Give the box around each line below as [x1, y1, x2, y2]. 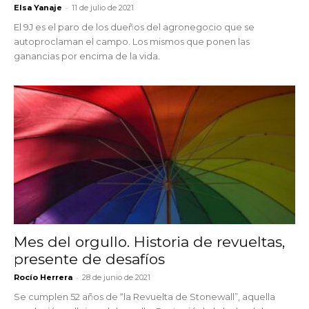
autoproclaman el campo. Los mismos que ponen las [14, 35, 250, 47]
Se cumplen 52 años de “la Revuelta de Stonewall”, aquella [14, 291, 275, 303]
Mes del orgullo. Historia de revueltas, [14, 233, 285, 251]
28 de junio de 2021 [82, 272, 150, 283]
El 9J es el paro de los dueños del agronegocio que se [14, 21, 255, 32]
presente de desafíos [14, 250, 165, 268]
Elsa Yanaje [14, 2, 62, 12]
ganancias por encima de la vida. [14, 50, 160, 61]
